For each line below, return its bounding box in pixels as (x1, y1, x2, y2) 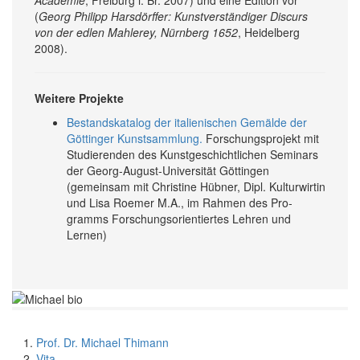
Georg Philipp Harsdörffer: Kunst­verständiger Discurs (39, 7, 308, 24)
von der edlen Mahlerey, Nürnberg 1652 (35, 23, 238, 40)
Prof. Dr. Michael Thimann (36, 333, 169, 350)
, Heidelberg (238, 23, 300, 40)
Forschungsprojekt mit (206, 129, 319, 146)
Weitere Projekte (35, 89, 124, 106)
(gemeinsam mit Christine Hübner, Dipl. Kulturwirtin (67, 178, 325, 194)
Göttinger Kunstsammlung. (67, 129, 206, 146)
